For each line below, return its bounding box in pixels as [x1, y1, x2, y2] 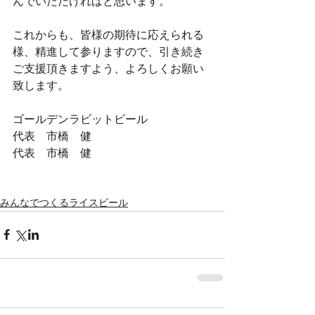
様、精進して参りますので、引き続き [13, 45, 204, 60]
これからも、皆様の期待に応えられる [13, 28, 204, 43]
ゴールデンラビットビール [13, 112, 148, 127]
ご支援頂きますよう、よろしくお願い [13, 62, 204, 77]
